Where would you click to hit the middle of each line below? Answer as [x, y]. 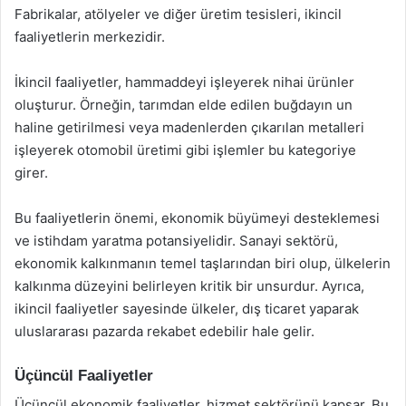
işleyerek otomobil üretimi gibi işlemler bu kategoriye [185, 150]
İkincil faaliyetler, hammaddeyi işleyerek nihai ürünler [184, 82]
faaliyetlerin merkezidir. [90, 36]
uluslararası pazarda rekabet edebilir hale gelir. [164, 331]
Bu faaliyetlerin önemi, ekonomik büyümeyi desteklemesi [197, 217]
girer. [31, 172]
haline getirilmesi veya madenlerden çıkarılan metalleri [189, 127]
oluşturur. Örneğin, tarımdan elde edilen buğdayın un [184, 104]
